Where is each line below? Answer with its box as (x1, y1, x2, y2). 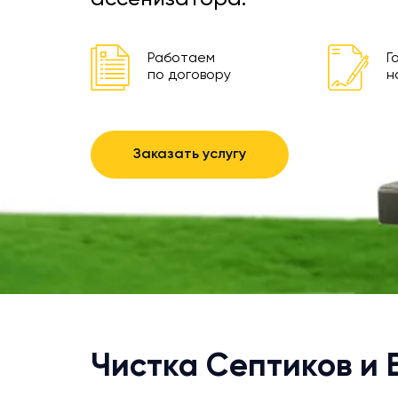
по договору (147, 68, 231, 83)
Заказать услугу (133, 147, 246, 162)
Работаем (147, 52, 215, 66)
